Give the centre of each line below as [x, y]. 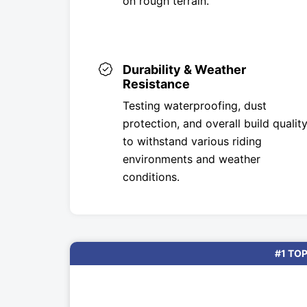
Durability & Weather [184, 69]
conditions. [151, 176]
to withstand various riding [192, 141]
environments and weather [192, 159]
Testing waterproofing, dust [195, 105]
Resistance [156, 84]
